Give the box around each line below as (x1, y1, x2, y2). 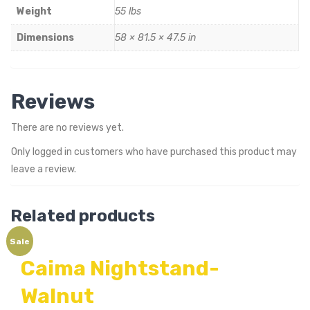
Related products (10, 206, 155, 226)
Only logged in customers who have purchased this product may (11, 146, 297, 158)
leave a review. (11, 163, 76, 176)
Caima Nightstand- (21, 256, 219, 282)
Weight (17, 6, 52, 18)
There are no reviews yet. (11, 122, 124, 134)
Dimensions (17, 32, 74, 44)
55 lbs (115, 6, 141, 18)
